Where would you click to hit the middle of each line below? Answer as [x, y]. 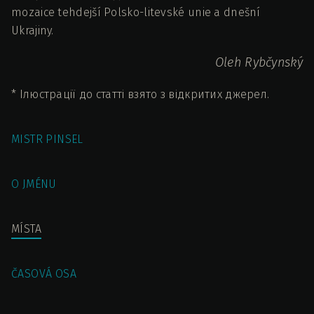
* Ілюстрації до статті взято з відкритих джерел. [141, 94]
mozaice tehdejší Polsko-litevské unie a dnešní [136, 12]
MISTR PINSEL [47, 139]
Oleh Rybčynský [259, 62]
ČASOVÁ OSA [44, 274]
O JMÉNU [34, 184]
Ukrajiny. [33, 30]
